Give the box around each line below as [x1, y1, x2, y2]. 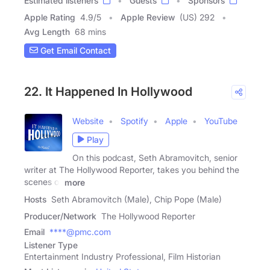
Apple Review [121, 11, 175, 22]
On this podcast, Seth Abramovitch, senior [72, 152, 237, 163]
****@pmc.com [49, 226, 111, 237]
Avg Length [24, 26, 70, 37]
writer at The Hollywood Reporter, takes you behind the [24, 164, 239, 175]
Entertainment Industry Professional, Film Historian [24, 251, 221, 262]
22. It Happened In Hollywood [24, 84, 192, 99]
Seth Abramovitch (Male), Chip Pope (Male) [51, 193, 222, 204]
